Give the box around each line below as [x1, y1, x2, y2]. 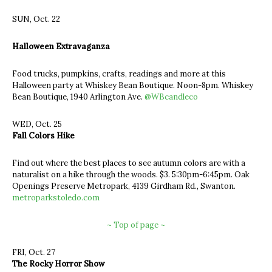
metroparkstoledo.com [12, 192, 100, 203]
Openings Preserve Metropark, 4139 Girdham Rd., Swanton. [12, 180, 236, 191]
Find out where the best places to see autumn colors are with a [12, 157, 245, 168]
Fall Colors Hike [12, 130, 75, 141]
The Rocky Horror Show [12, 258, 104, 269]
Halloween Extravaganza [12, 41, 110, 52]
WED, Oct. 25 [12, 118, 62, 129]
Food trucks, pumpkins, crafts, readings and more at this [12, 68, 226, 79]
